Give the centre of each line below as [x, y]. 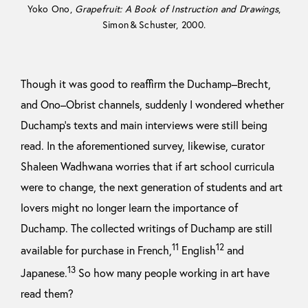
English [197, 251]
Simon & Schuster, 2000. [154, 25]
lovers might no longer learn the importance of [129, 208]
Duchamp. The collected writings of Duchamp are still [146, 229]
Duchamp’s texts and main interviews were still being [144, 125]
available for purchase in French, [96, 251]
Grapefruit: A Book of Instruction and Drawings [177, 9]
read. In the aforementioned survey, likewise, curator [143, 146]
